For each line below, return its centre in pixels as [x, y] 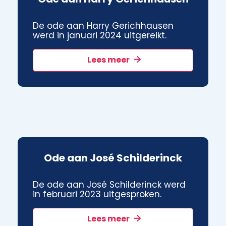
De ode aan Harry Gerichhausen [103, 25]
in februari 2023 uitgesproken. [97, 194]
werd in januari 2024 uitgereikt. [100, 35]
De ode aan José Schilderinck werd [109, 184]
